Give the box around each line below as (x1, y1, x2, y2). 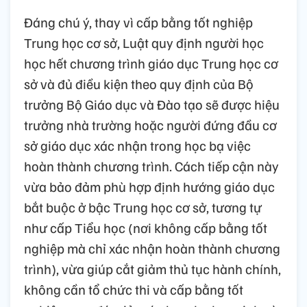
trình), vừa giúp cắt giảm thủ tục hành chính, (24, 259, 281, 278)
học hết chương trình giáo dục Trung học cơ (24, 53, 278, 72)
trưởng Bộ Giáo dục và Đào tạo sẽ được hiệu (24, 95, 280, 113)
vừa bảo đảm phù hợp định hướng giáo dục (24, 177, 275, 195)
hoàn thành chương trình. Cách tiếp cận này (24, 156, 279, 175)
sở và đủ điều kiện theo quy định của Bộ (24, 74, 254, 93)
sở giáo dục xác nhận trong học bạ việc (24, 136, 251, 154)
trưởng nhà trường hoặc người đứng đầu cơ (24, 115, 277, 134)
